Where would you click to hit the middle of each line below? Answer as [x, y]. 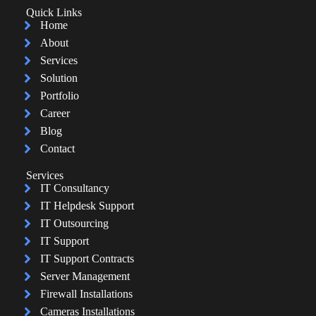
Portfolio [59, 96]
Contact [57, 149]
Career [55, 114]
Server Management [85, 276]
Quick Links [54, 13]
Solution [59, 78]
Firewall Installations [86, 294]
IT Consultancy [74, 188]
